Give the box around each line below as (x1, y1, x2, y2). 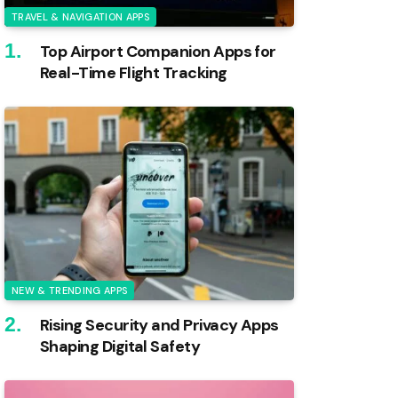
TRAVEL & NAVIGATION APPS (12, 11, 149, 24)
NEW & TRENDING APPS (12, 283, 128, 297)
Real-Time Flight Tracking (40, 62, 228, 84)
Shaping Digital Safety (40, 335, 201, 357)
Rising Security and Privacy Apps (40, 314, 279, 336)
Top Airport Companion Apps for (40, 41, 276, 63)
